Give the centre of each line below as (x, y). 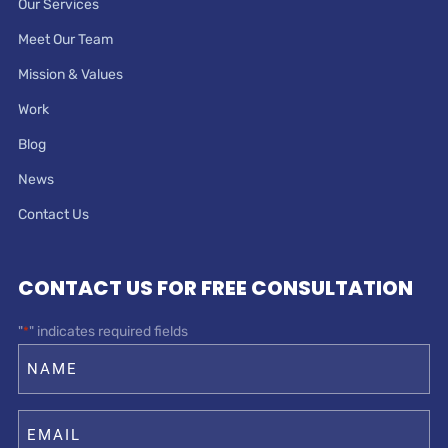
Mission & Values (70, 74)
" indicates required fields (108, 331)
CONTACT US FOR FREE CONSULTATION (215, 288)
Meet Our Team (65, 39)
